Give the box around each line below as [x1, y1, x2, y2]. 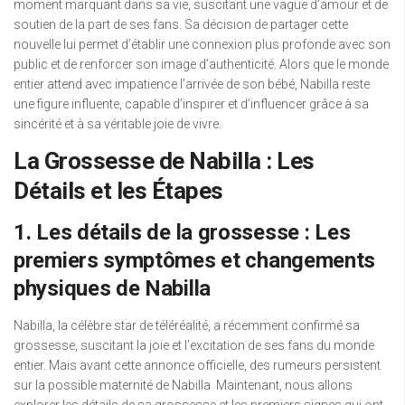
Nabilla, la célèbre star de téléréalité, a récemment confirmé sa [14, 318, 360, 334]
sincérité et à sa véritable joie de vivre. [14, 117, 221, 132]
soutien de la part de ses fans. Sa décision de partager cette [14, 17, 348, 33]
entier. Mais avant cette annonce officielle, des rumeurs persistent [14, 358, 381, 373]
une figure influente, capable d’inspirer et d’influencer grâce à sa [14, 97, 369, 112]
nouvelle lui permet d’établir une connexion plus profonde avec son [14, 37, 391, 52]
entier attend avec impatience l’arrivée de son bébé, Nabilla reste [14, 77, 370, 92]
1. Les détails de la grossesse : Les [14, 220, 351, 246]
